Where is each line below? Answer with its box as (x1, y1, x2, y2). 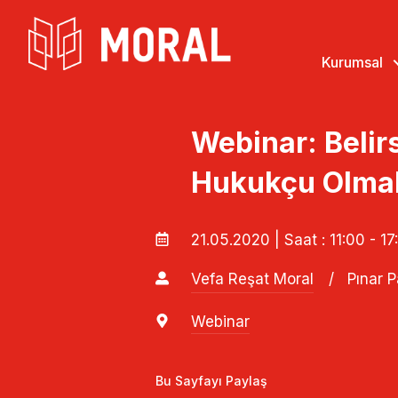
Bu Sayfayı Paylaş (155, 372, 267, 388)
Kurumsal (322, 53, 383, 71)
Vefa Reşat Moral (190, 269, 314, 288)
